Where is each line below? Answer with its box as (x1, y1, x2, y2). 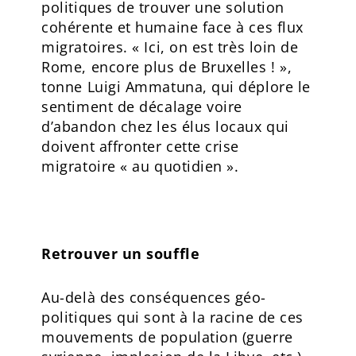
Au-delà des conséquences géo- (41, 287, 266, 307)
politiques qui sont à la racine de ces (41, 307, 304, 327)
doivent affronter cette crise (41, 136, 239, 156)
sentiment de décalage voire (41, 96, 242, 116)
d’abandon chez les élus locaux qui (41, 116, 289, 136)
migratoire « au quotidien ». (41, 156, 239, 176)
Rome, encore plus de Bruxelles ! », (41, 56, 292, 76)
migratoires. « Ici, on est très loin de (41, 37, 299, 56)
